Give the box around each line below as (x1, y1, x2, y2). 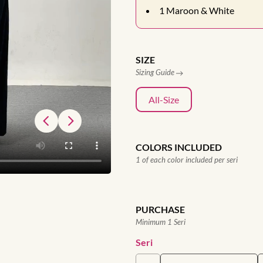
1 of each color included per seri (136, 155, 238, 164)
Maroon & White (166, 5, 234, 16)
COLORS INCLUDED (136, 141, 222, 153)
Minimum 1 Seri (136, 217, 186, 227)
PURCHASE (136, 204, 185, 215)
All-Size (149, 94, 179, 105)
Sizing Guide (136, 68, 176, 77)
